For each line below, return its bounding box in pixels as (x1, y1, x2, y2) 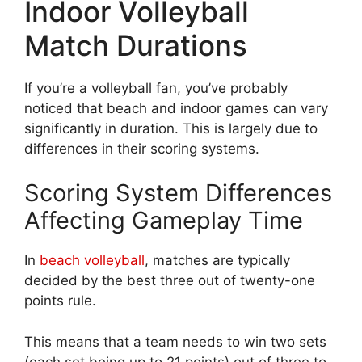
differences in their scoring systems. (24, 140, 259, 157)
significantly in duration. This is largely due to (24, 120, 318, 137)
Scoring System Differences (24, 179, 332, 208)
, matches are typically (145, 252, 290, 269)
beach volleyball (40, 252, 145, 269)
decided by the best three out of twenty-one (24, 272, 315, 289)
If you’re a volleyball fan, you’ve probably (24, 79, 288, 96)
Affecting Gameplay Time (24, 206, 303, 235)
